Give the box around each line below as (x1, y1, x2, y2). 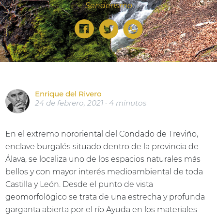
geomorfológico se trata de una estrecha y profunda (5, 192, 205, 201)
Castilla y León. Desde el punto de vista (5, 180, 154, 189)
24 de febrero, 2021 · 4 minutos (35, 98, 147, 108)
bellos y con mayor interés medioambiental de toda (5, 167, 203, 176)
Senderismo (85, 1, 132, 10)
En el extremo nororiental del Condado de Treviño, (5, 129, 199, 139)
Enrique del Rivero (35, 89, 102, 98)
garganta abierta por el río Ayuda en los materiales (5, 205, 198, 214)
